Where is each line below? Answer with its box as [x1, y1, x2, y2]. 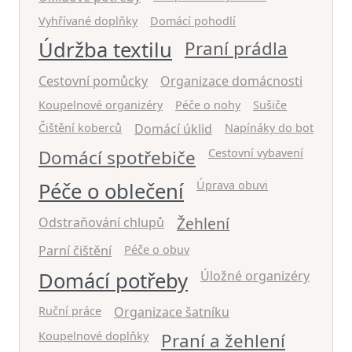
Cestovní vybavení [208, 145, 303, 161]
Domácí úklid [134, 120, 212, 138]
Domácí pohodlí [150, 13, 236, 29]
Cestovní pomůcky [38, 72, 148, 90]
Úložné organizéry [200, 267, 310, 285]
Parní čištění [38, 242, 112, 260]
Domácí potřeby [38, 267, 188, 295]
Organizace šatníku [114, 303, 229, 321]
